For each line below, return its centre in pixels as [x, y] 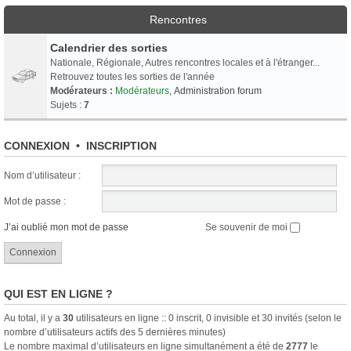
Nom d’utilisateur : [42, 175]
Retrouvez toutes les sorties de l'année [132, 76]
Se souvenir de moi [248, 227]
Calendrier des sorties [109, 47]
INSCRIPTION [121, 145]
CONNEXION [37, 145]
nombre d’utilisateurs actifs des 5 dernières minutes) [115, 332]
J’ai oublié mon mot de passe [66, 227]
